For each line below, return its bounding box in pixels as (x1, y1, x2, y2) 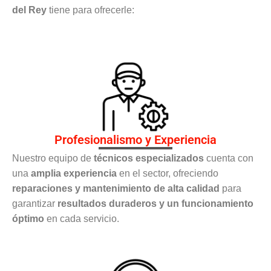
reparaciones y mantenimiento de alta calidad (12, 183, 220, 194)
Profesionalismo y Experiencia (54, 132, 217, 148)
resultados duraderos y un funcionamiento (57, 198, 253, 209)
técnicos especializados (94, 153, 204, 164)
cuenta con (204, 153, 253, 164)
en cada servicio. (44, 214, 119, 224)
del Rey (12, 4, 47, 15)
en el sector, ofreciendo (117, 168, 218, 179)
